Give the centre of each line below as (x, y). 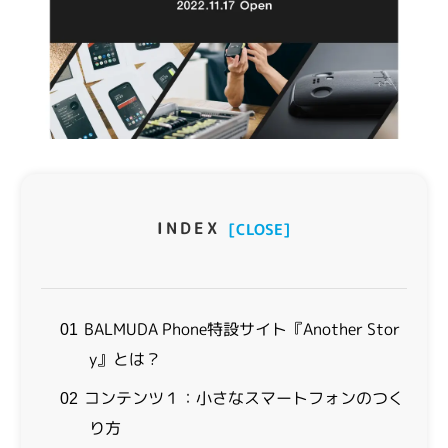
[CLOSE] (259, 230)
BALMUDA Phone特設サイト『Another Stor (240, 329)
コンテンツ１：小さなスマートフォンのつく (242, 398)
